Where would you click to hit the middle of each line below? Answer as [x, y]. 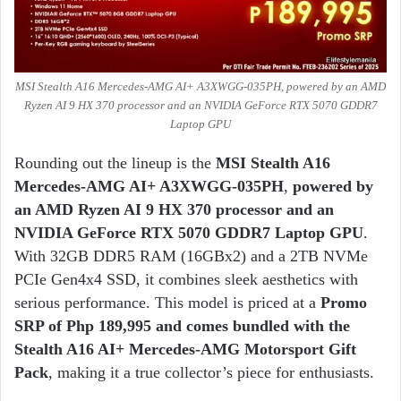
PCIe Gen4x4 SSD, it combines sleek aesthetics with [186, 280]
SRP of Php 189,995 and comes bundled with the [182, 326]
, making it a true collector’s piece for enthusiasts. [213, 373]
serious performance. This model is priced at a [167, 303]
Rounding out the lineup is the [115, 163]
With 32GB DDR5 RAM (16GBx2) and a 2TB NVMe [191, 256]
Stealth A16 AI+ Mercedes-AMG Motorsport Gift [185, 350]
